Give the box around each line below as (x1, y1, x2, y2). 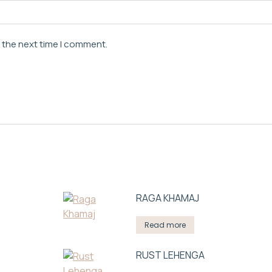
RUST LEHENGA (136, 248, 205, 262)
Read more (144, 220, 186, 230)
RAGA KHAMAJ (136, 191, 199, 205)
